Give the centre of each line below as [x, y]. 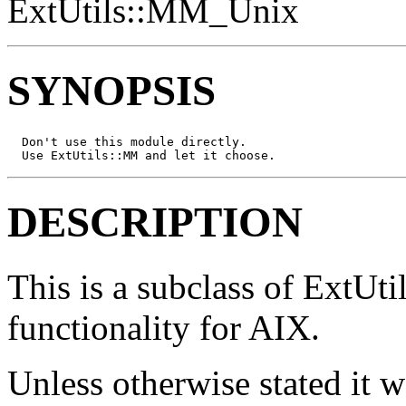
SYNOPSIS [111, 91]
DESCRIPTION [155, 222]
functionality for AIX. [164, 327]
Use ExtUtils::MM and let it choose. [141, 155]
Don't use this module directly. [127, 141]
